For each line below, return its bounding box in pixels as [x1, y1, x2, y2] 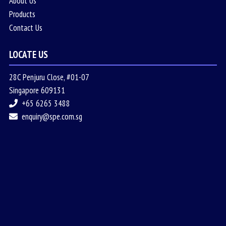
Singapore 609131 [9, 85, 65, 96]
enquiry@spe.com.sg [21, 111, 82, 123]
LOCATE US [9, 48, 48, 61]
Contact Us [9, 22, 42, 34]
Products [9, 9, 35, 20]
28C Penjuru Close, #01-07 [9, 72, 89, 83]
